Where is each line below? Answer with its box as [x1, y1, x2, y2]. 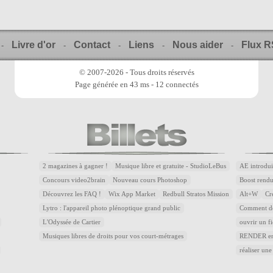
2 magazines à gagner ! [43, 163, 108, 169]
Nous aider [172, 40, 223, 50]
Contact [73, 40, 110, 50]
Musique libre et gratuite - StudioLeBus [115, 163, 226, 169]
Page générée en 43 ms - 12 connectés [74, 80, 199, 89]
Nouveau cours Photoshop [113, 177, 187, 183]
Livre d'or [11, 40, 55, 50]
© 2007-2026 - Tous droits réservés [79, 68, 194, 77]
